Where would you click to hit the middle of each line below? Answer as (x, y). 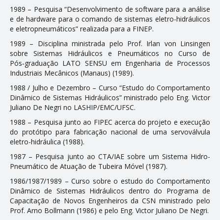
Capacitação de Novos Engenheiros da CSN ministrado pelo (110, 200)
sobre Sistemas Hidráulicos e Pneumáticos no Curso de (110, 53)
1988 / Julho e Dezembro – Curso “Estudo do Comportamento (110, 87)
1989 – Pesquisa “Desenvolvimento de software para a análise (110, 9)
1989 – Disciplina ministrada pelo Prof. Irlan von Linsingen (110, 43)
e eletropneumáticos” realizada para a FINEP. (82, 28)
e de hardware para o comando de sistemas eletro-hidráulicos (110, 19)
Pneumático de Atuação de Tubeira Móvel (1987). (89, 166)
